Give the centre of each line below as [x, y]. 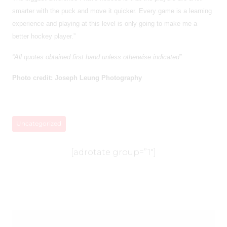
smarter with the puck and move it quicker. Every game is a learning [112, 11]
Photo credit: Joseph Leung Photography [77, 78]
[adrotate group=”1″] [113, 152]
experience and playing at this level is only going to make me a [105, 23]
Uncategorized [39, 124]
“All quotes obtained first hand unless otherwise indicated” [97, 57]
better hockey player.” [44, 36]
